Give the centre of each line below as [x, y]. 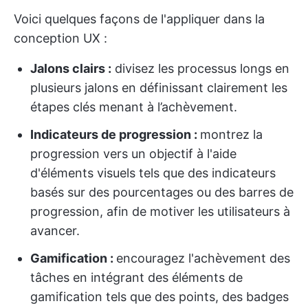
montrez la [231, 135]
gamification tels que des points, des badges [159, 297]
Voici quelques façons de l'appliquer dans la [139, 19]
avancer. [55, 231]
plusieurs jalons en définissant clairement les [159, 88]
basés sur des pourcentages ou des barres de [162, 192]
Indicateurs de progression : [115, 135]
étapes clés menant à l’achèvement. [134, 107]
